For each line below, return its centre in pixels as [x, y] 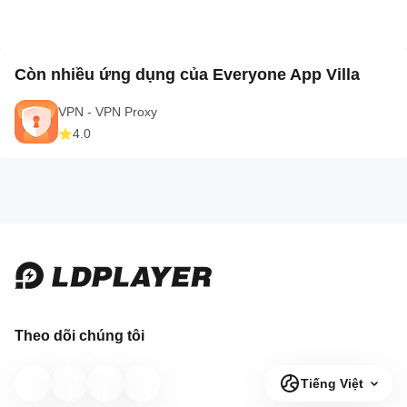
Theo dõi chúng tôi [79, 336]
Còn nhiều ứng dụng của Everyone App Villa [187, 74]
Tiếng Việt [332, 383]
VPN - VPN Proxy [108, 112]
